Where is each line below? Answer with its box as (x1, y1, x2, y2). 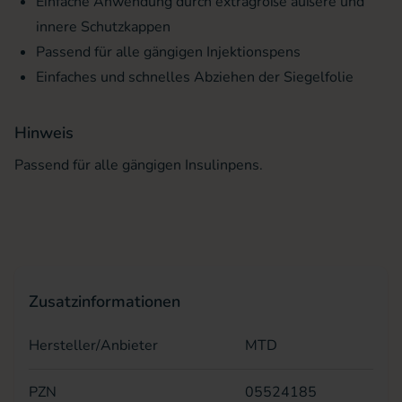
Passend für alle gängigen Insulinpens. (14, 155, 263, 175)
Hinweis (14, 122, 74, 144)
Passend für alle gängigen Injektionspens (36, 42, 301, 62)
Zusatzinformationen (29, 291, 180, 312)
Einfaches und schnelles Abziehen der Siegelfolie (36, 67, 354, 87)
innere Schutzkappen (36, 17, 170, 37)
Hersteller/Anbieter (29, 336, 158, 355)
